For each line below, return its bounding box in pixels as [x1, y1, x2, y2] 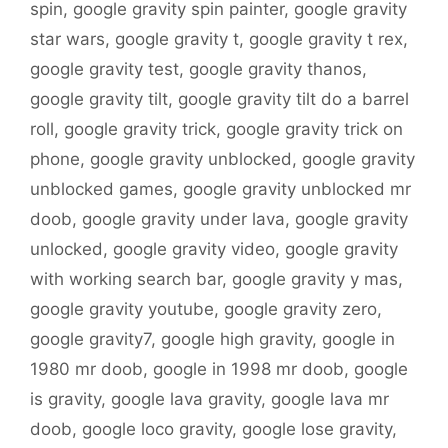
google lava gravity [111, 389, 261, 410]
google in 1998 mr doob [153, 359, 344, 380]
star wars [30, 29, 105, 50]
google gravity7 [30, 329, 151, 350]
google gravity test [30, 59, 179, 80]
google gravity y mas [232, 269, 398, 290]
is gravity [30, 389, 101, 410]
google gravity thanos [189, 59, 362, 80]
